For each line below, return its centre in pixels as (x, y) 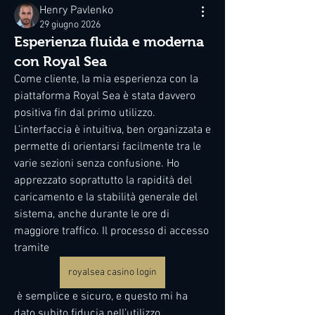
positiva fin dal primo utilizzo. (85, 113)
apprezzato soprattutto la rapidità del (103, 181)
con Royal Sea (60, 61)
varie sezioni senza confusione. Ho (97, 164)
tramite (34, 248)
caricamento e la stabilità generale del (106, 198)
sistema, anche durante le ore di (92, 214)
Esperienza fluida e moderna (109, 41)
